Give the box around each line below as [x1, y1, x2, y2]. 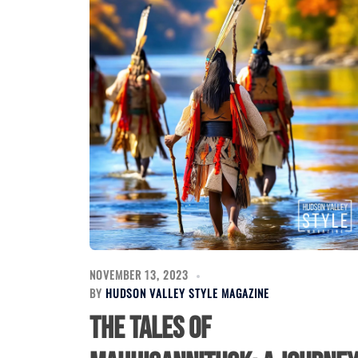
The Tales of [89, 311, 211, 348]
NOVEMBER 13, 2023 [89, 266, 189, 284]
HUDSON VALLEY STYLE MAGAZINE [105, 284, 269, 302]
